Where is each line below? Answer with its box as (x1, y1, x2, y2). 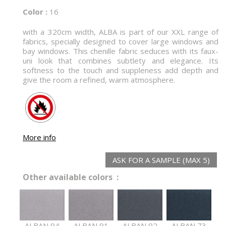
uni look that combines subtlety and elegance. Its (23, 55, 218, 66)
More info (23, 132, 56, 143)
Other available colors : (23, 172, 119, 183)
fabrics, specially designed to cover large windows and (23, 36, 218, 47)
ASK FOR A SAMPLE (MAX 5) (112, 155, 210, 165)
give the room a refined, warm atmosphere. (23, 75, 175, 85)
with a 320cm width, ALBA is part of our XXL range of (23, 27, 218, 37)
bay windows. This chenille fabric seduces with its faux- (23, 46, 218, 56)
